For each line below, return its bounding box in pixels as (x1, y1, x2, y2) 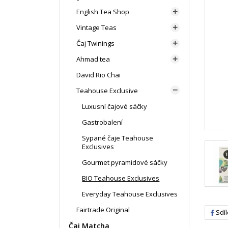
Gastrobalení (82, 118, 123, 127)
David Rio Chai (76, 70, 121, 79)
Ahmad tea (76, 54, 110, 64)
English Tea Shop (76, 7, 129, 16)
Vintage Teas (76, 23, 117, 32)
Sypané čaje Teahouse (82, 133, 154, 142)
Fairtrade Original (76, 205, 130, 214)
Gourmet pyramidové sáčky (82, 158, 168, 167)
